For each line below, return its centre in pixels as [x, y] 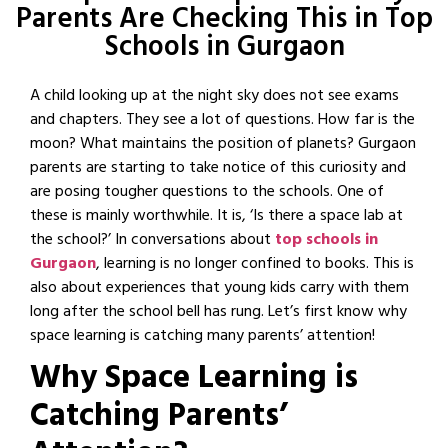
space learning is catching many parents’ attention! [202, 337]
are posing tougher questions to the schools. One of [207, 193]
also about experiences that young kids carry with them [219, 289]
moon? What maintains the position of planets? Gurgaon [223, 145]
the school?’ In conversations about [152, 241]
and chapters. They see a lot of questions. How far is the [222, 121]
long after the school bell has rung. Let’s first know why [218, 313]
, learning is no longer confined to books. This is [255, 265]
